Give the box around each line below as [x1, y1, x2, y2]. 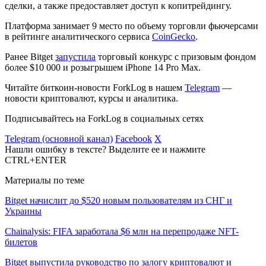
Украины [5, 205, 42, 216]
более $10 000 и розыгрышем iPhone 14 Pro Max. [5, 62, 201, 72]
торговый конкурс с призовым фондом [96, 51, 256, 62]
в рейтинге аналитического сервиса [5, 31, 152, 42]
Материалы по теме [5, 175, 84, 185]
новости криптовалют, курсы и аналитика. [5, 93, 178, 103]
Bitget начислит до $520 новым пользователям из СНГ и [5, 195, 232, 205]
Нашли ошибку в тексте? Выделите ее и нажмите [5, 144, 205, 154]
